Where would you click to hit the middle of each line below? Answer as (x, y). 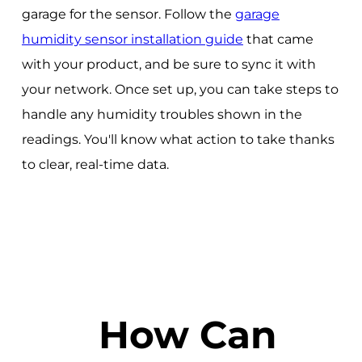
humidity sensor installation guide (132, 39)
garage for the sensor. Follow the (128, 14)
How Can (187, 335)
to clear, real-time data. (95, 164)
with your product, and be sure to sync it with (168, 64)
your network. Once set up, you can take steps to (180, 89)
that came (278, 39)
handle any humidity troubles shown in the (162, 114)
